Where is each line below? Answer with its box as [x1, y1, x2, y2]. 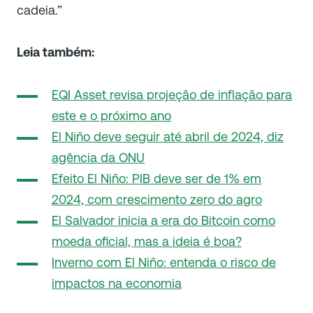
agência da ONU [52, 150, 145, 165]
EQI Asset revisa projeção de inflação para [52, 87, 292, 102]
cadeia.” [17, 2, 62, 17]
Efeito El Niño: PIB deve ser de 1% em [52, 170, 261, 186]
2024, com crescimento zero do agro [52, 191, 262, 207]
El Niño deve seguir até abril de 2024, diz [52, 129, 284, 144]
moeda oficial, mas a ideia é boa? [52, 233, 242, 249]
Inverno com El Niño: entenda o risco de [52, 254, 276, 270]
